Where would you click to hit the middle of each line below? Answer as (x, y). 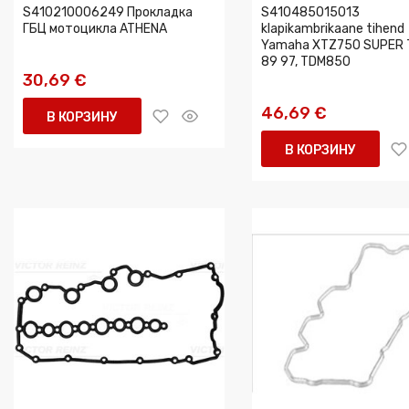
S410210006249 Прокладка (108, 12)
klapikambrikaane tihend (333, 29)
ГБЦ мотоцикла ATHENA (95, 29)
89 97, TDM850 (306, 62)
